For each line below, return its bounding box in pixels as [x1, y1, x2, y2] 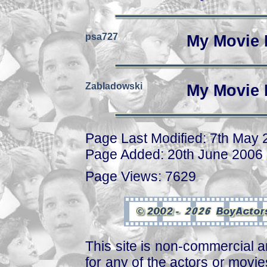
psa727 [85, 32, 118, 42]
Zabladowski [85, 81, 142, 91]
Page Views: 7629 [85, 168, 196, 184]
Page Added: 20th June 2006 [85, 147, 263, 162]
